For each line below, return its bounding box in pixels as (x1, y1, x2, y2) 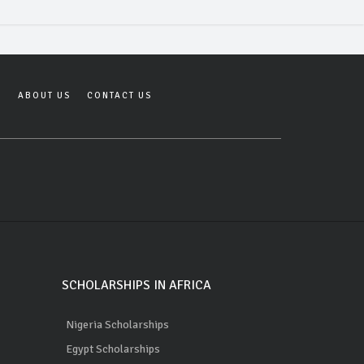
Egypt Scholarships (66, 341, 160, 356)
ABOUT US (18, 89, 71, 101)
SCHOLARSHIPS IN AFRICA (62, 276, 211, 293)
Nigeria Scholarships (66, 317, 169, 331)
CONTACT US (87, 89, 152, 101)
